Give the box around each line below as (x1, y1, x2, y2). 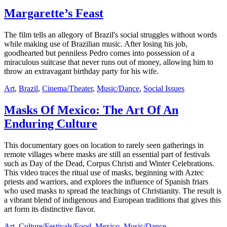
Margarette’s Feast (4, 7, 103, 20)
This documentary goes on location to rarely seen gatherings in (4, 141, 204, 150)
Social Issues (143, 84, 184, 93)
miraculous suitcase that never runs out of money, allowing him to (4, 58, 213, 67)
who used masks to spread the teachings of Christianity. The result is (4, 186, 221, 196)
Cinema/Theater (42, 84, 93, 93)
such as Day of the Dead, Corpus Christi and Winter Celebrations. (4, 159, 214, 168)
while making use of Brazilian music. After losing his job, (4, 40, 187, 49)
